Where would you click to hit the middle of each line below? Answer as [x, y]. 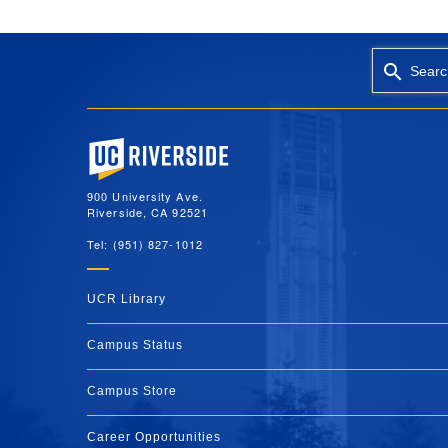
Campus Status [135, 344]
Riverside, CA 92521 [147, 211]
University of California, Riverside [187, 143]
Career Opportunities [154, 436]
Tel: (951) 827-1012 [145, 243]
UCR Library [126, 298]
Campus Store [132, 390]
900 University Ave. [145, 195]
